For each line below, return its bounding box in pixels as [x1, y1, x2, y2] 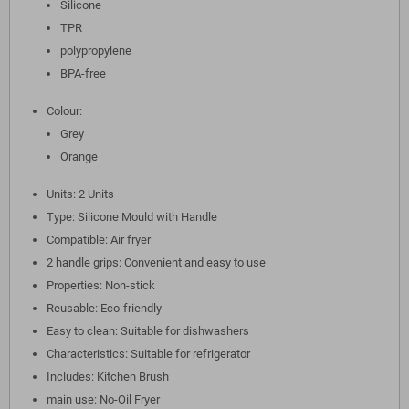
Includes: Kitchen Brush [47, 370, 169, 383]
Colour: [47, 104, 82, 118]
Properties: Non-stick [47, 278, 155, 292]
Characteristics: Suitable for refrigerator [47, 347, 250, 361]
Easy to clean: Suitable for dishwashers [47, 324, 249, 338]
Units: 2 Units [47, 187, 114, 201]
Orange [60, 150, 98, 163]
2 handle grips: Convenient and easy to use [47, 256, 266, 269]
